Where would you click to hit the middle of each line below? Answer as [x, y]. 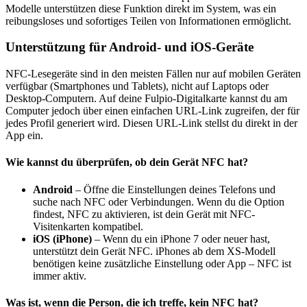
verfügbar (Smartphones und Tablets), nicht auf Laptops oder [137, 86]
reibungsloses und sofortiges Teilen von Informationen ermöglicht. [148, 21]
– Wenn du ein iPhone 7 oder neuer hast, [181, 238]
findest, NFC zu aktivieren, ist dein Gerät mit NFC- [144, 214]
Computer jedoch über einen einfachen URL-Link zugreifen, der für [152, 111]
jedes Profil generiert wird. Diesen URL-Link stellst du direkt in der [151, 123]
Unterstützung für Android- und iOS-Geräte [130, 47]
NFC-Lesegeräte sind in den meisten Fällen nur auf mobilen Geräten [153, 74]
